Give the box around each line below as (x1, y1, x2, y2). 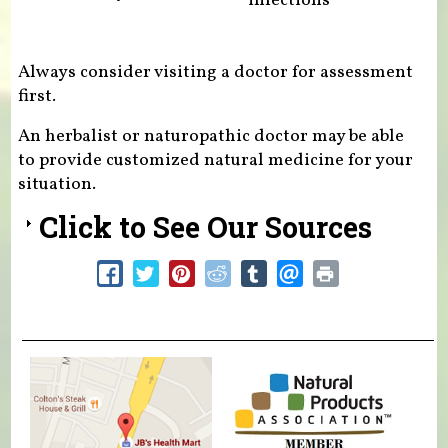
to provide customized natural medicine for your (17, 147, 413, 173)
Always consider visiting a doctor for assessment (17, 59, 413, 85)
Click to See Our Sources (38, 207, 372, 246)
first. (17, 83, 56, 109)
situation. (17, 171, 96, 197)
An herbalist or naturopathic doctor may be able (17, 123, 404, 149)
